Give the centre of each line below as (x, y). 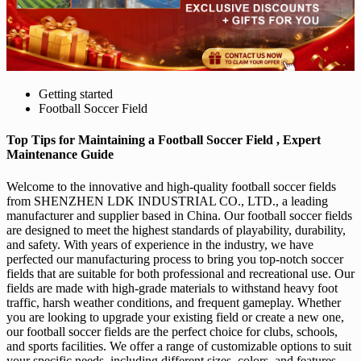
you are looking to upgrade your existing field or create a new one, (175, 317)
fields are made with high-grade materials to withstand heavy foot (172, 288)
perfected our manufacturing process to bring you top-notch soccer (175, 259)
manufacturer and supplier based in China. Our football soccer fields (179, 215)
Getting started (76, 94)
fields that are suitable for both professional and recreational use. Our (180, 273)
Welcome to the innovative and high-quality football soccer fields (171, 186)
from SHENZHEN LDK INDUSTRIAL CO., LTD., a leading (167, 201)
